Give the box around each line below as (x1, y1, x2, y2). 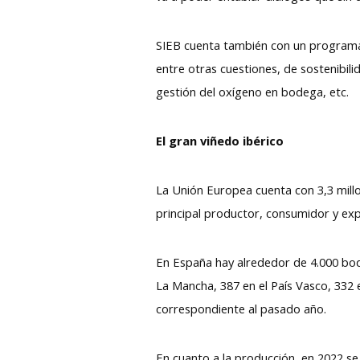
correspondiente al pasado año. (156, 300, 327, 317)
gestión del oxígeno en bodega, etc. (156, 83, 350, 100)
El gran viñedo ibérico (156, 132, 284, 149)
